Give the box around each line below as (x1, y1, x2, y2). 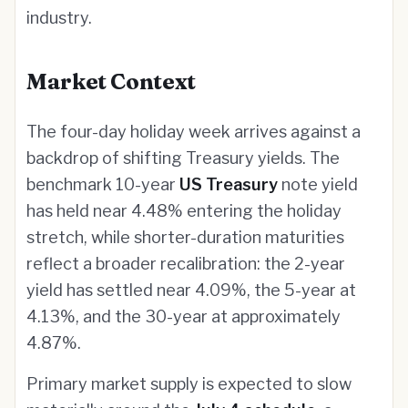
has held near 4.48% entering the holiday (26, 201, 342, 220)
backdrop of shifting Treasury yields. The (26, 148, 340, 168)
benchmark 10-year (26, 175, 179, 194)
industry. (26, 8, 92, 27)
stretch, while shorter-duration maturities (26, 228, 344, 247)
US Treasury (179, 175, 278, 194)
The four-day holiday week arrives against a (26, 122, 361, 141)
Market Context (26, 68, 196, 95)
